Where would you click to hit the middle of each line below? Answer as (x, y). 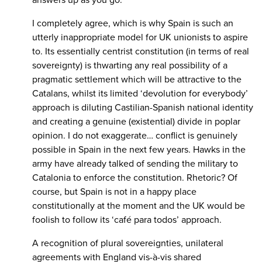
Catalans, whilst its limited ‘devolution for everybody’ (140, 94)
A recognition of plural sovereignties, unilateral (128, 244)
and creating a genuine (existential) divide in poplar (136, 122)
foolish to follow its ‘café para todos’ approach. (127, 220)
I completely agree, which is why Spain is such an (133, 24)
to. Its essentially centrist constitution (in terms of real (141, 52)
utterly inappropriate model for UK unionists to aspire (140, 38)
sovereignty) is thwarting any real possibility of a (130, 66)
